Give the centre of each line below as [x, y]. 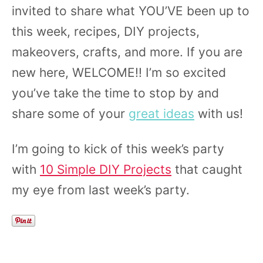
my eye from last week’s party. [101, 190]
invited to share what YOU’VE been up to [131, 11]
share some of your [70, 114]
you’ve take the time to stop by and [115, 93]
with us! [220, 114]
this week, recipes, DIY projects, [106, 31]
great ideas [161, 114]
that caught [207, 169]
